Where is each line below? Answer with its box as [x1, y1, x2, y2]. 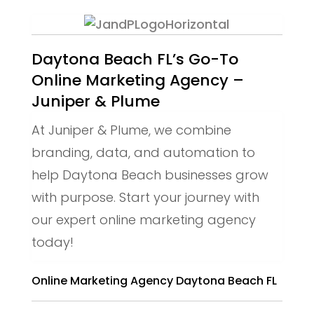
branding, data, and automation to [31, 144, 255, 162]
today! [31, 233, 74, 252]
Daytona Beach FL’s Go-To [31, 48, 238, 71]
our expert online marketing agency [31, 211, 256, 229]
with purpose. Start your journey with [31, 189, 259, 207]
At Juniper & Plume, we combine [31, 121, 231, 139]
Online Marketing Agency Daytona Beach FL [31, 273, 277, 289]
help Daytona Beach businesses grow [31, 166, 268, 184]
